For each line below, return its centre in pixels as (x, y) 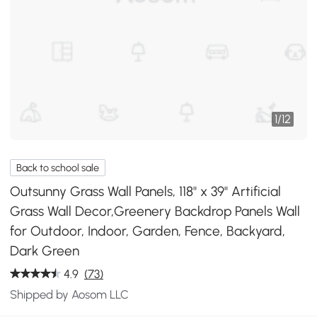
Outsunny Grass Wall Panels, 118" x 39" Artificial (146, 191)
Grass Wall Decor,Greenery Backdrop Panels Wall (155, 211)
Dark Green (45, 250)
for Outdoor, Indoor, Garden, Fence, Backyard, (148, 231)
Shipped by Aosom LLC (70, 294)
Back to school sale (58, 168)
